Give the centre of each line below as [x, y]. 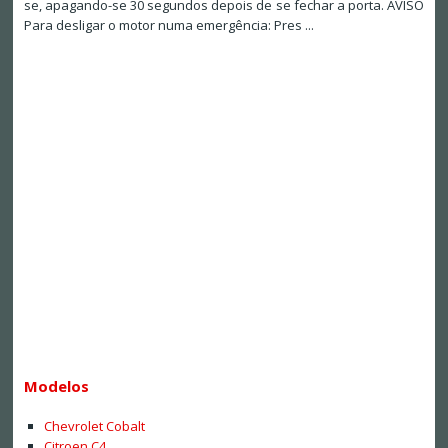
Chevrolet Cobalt [94, 425]
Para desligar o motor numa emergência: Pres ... [168, 25]
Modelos [56, 386]
